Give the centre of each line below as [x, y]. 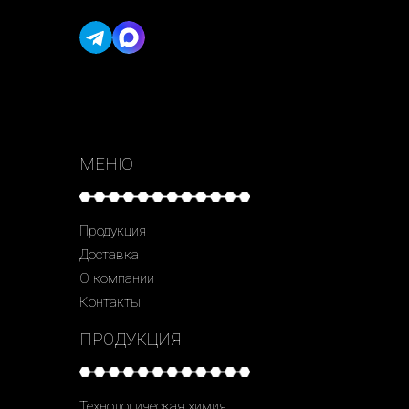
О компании [117, 278]
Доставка [110, 254]
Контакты [110, 302]
